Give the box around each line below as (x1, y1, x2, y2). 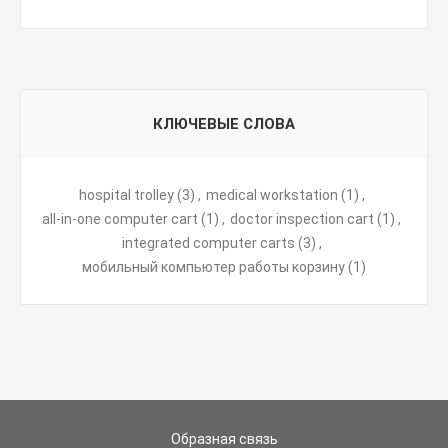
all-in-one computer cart (42, 211, 198, 227)
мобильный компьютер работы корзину (82, 259, 345, 275)
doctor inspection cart (230, 211, 374, 227)
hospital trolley (78, 187, 174, 203)
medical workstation (205, 187, 338, 203)
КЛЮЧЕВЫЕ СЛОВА (153, 115, 295, 133)
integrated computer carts (121, 235, 295, 251)
